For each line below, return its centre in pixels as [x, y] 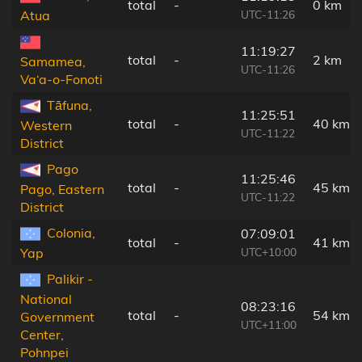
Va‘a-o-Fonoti [61, 80]
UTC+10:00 [269, 251]
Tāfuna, [69, 105]
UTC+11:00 [269, 324]
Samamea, [53, 62]
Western [46, 126]
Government [57, 317]
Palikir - [70, 278]
